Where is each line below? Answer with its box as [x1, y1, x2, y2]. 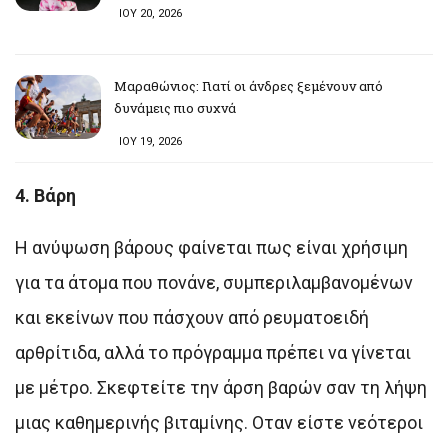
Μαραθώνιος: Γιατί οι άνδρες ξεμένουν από [114, 76, 383, 95]
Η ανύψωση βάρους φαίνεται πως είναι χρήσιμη [15, 236, 408, 258]
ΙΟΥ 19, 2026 [119, 134, 182, 148]
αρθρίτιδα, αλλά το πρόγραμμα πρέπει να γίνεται [15, 341, 411, 363]
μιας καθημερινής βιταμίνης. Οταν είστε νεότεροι [15, 411, 423, 433]
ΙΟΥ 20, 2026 [119, 6, 182, 20]
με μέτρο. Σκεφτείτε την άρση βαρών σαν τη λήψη [15, 376, 427, 398]
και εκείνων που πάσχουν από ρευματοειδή [15, 306, 369, 328]
